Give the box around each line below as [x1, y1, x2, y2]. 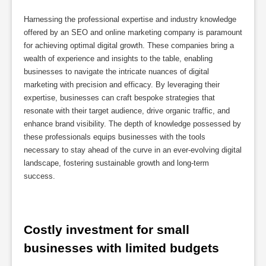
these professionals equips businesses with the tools [24, 132, 205, 142]
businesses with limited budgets [24, 240, 219, 255]
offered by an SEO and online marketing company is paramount [24, 28, 242, 37]
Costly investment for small [24, 222, 189, 236]
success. [24, 172, 55, 181]
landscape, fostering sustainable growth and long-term [24, 159, 209, 168]
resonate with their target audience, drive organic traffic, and [24, 106, 230, 116]
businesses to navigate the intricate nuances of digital [24, 67, 209, 77]
